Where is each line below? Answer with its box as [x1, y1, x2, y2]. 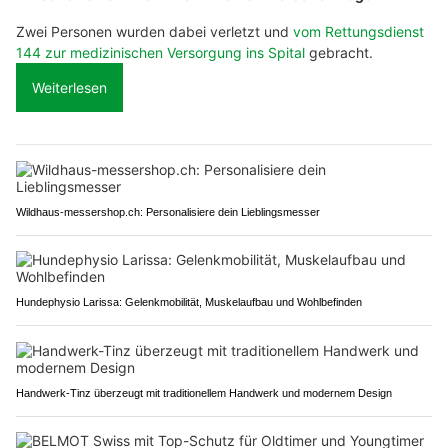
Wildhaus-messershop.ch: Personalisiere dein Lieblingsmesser [16, 206, 320, 219]
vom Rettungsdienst [293, 23, 424, 41]
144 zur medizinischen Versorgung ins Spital [16, 44, 305, 62]
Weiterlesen [32, 79, 107, 97]
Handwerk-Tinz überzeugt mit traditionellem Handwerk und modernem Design [16, 387, 392, 400]
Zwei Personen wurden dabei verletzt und [16, 23, 293, 41]
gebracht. [305, 44, 373, 62]
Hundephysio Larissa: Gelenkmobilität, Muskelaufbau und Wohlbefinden [16, 296, 362, 309]
